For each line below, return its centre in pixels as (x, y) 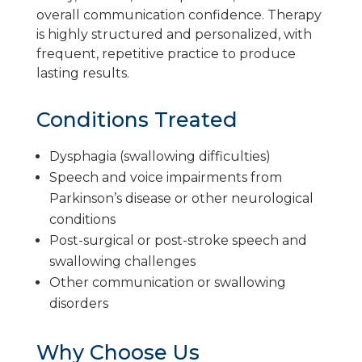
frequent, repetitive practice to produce (166, 54)
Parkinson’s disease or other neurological (181, 198)
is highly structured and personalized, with (174, 34)
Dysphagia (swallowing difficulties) (160, 156)
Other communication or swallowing (167, 282)
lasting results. (82, 73)
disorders (78, 303)
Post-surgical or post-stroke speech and (178, 240)
